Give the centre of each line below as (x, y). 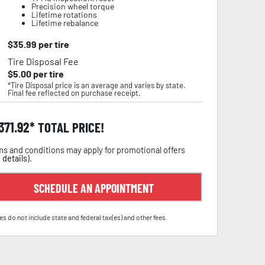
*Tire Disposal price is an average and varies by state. (96, 85)
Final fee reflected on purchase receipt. (74, 93)
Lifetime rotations (64, 14)
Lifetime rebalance (64, 23)
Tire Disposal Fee (43, 61)
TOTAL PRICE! (70, 127)
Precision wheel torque (72, 6)
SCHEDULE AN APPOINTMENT (93, 188)
